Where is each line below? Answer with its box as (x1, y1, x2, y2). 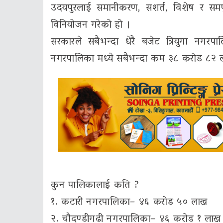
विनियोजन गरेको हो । (51, 16, 131, 35)
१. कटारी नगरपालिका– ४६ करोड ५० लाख (51, 193, 208, 212)
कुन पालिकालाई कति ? (51, 176, 139, 195)
